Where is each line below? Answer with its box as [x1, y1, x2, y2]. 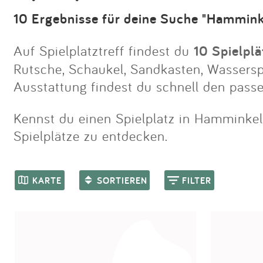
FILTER [182, 174, 211, 187]
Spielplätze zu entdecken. [14, 127, 168, 144]
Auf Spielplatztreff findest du [14, 42, 194, 59]
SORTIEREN [97, 174, 147, 187]
